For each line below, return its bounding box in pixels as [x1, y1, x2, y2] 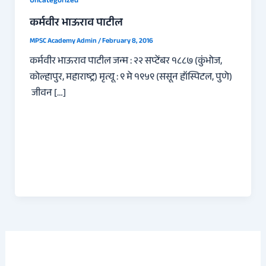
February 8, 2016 [102, 36, 153, 48]
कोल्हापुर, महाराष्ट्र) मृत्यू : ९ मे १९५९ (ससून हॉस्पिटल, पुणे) [29, 69, 232, 87]
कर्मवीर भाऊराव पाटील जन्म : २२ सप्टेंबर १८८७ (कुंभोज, [29, 53, 222, 71]
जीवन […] [29, 85, 66, 103]
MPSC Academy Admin [29, 36, 98, 48]
